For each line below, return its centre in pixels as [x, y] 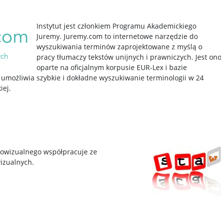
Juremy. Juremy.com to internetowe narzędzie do [117, 36]
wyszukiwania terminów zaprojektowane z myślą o [119, 47]
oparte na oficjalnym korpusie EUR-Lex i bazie [112, 67]
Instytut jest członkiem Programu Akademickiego [116, 26]
